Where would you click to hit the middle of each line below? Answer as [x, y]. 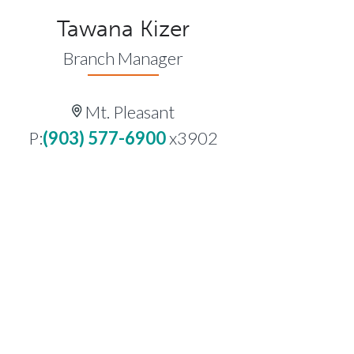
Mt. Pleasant [128, 111]
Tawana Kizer [123, 28]
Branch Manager [123, 58]
